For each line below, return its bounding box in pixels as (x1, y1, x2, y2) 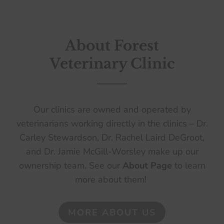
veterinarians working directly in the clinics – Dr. (16, 117, 208, 130)
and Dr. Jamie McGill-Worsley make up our (25, 145, 198, 158)
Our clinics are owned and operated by (33, 103, 191, 116)
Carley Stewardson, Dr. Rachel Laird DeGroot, (19, 131, 204, 144)
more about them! (75, 173, 149, 186)
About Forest (65, 37, 159, 55)
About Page (122, 159, 172, 172)
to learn (171, 159, 205, 172)
